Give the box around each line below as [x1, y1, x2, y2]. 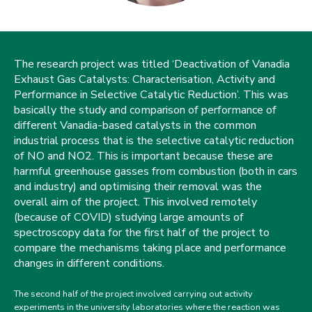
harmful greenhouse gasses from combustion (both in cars [14, 164, 297, 179]
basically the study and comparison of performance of [14, 102, 276, 118]
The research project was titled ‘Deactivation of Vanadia [14, 56, 290, 72]
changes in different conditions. [14, 256, 164, 271]
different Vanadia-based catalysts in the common [14, 118, 256, 133]
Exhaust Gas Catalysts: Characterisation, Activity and [14, 72, 275, 87]
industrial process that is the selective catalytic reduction [14, 133, 294, 148]
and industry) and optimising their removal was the [14, 179, 262, 194]
